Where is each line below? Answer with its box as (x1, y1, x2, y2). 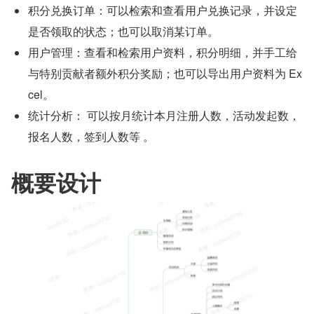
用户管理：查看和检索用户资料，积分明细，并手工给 (28, 44, 297, 60)
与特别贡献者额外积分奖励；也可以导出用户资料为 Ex (28, 65, 302, 81)
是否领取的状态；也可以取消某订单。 (28, 23, 219, 39)
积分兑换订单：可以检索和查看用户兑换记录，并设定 (28, 2, 297, 18)
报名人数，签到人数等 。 (28, 128, 154, 144)
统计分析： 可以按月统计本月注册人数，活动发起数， (28, 107, 300, 123)
